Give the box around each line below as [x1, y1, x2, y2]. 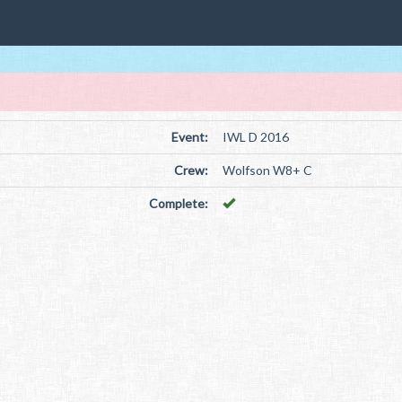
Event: [170, 129, 208, 144]
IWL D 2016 [222, 129, 289, 144]
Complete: [148, 196, 208, 211]
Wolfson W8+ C [222, 162, 312, 178]
